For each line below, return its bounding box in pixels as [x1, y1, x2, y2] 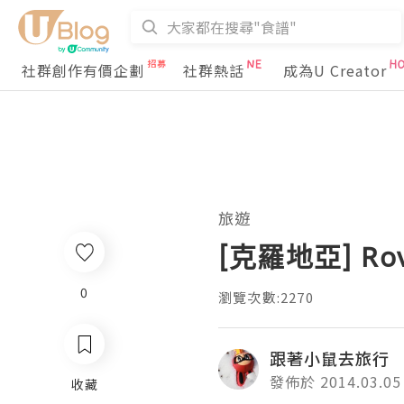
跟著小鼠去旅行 [270, 346, 390, 370]
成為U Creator [283, 60, 387, 81]
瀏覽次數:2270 [218, 288, 314, 307]
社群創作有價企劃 [22, 60, 144, 81]
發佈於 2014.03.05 [270, 371, 401, 392]
